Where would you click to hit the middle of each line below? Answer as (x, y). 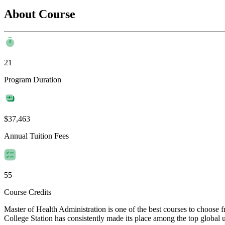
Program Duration (33, 79)
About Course (40, 14)
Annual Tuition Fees (36, 136)
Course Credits (28, 192)
